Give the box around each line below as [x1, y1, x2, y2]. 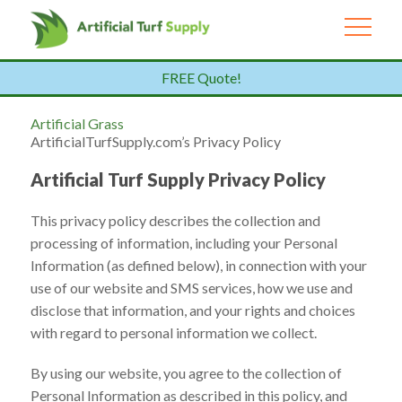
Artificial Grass [30, 114, 124, 132]
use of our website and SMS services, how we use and [30, 278, 353, 296]
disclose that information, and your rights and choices [30, 301, 355, 319]
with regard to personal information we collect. [30, 323, 317, 341]
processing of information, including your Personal [30, 233, 337, 251]
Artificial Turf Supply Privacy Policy [30, 168, 326, 190]
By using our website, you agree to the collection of [30, 363, 342, 381]
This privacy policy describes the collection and [30, 211, 320, 229]
